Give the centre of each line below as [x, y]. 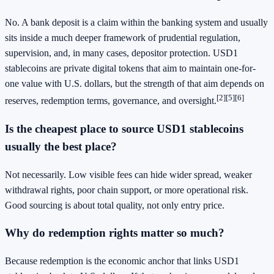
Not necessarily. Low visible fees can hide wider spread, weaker [128, 174]
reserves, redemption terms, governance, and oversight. [111, 101]
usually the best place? [61, 146]
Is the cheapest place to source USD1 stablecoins [124, 128]
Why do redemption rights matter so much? [115, 233]
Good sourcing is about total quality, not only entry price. [115, 205]
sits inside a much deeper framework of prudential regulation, [123, 37]
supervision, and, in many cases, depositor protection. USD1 [121, 53]
